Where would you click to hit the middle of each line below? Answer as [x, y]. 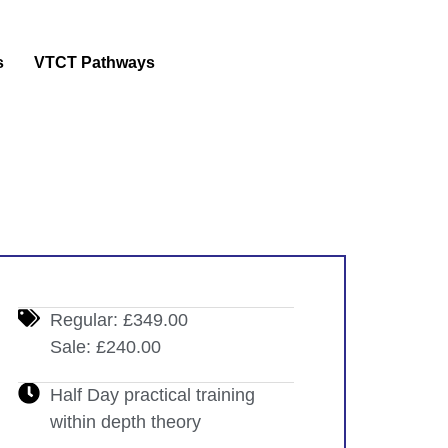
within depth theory [126, 422]
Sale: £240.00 [106, 347]
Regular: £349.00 [119, 320]
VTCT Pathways [95, 62]
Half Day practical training [153, 395]
